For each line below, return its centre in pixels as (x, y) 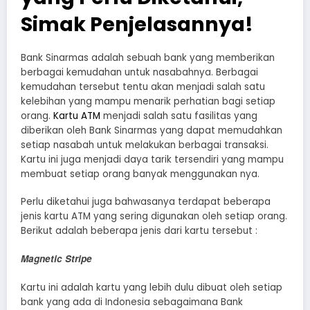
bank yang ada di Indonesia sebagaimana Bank (132, 302)
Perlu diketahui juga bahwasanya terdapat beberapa (146, 202)
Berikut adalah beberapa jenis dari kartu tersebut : (139, 231)
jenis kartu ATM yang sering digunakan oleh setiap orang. (154, 217)
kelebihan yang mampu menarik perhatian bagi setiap (148, 102)
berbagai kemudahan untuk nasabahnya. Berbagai (139, 73)
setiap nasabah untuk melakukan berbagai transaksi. (145, 145)
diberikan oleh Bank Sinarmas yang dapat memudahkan (152, 131)
